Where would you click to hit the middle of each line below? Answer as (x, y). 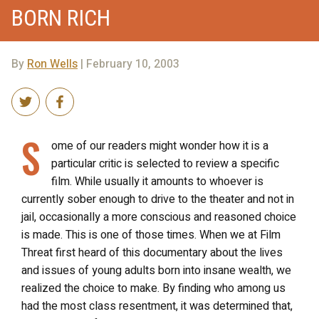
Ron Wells (52, 64)
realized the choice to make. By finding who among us (153, 288)
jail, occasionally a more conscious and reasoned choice (159, 217)
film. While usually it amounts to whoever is (157, 182)
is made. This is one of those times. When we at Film (151, 235)
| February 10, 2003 (129, 64)
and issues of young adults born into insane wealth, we (156, 271)
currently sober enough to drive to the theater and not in (158, 199)
